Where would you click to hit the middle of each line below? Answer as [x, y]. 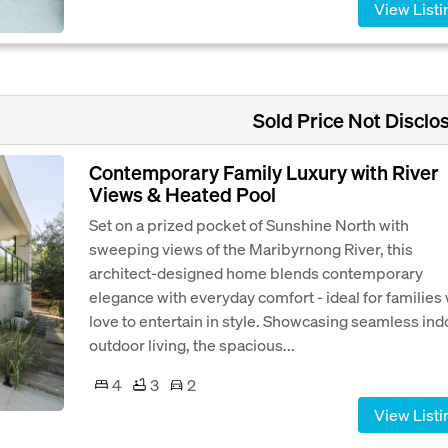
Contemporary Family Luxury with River [264, 171]
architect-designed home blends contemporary [256, 272]
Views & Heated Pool [182, 193]
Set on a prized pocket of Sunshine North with [249, 224]
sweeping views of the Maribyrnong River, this [251, 248]
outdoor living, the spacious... [192, 344]
